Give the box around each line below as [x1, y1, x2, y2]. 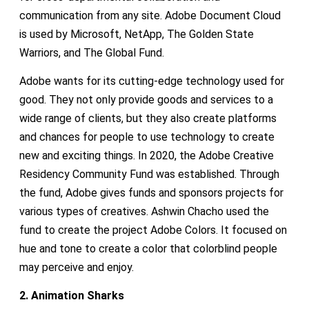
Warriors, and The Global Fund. [19, 46, 164, 59]
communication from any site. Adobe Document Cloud [19, 8, 281, 22]
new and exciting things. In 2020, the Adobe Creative [19, 148, 274, 162]
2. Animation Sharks [19, 288, 124, 302]
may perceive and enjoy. [19, 260, 134, 274]
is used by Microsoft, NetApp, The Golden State [19, 27, 254, 41]
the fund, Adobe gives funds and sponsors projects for [19, 186, 283, 199]
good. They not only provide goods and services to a [19, 92, 273, 106]
